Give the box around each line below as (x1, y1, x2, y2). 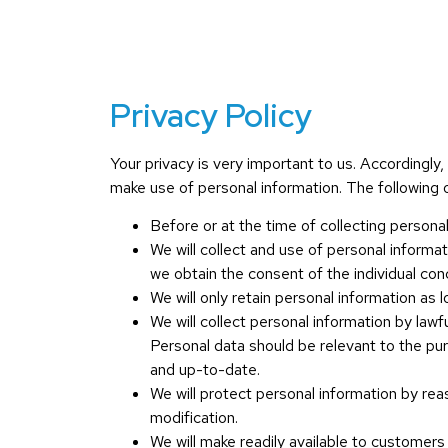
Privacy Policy (110, 94, 312, 137)
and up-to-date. (150, 359, 260, 381)
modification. (150, 407, 238, 429)
